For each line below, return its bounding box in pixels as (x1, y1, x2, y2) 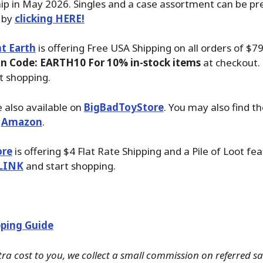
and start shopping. (23, 159, 116, 173)
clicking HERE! (14, 11, 85, 25)
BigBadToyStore (83, 100, 164, 114)
